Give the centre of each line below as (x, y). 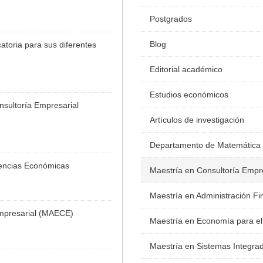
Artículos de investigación (197, 120)
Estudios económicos (189, 95)
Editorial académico (186, 70)
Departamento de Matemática (205, 145)
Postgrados (171, 19)
